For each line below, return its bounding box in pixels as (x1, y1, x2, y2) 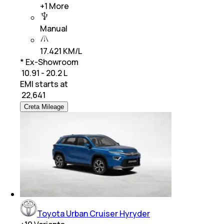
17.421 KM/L (40, 45, 82, 57)
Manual (40, 23, 67, 34)
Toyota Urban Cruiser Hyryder (37, 208, 150, 219)
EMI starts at (20, 78, 68, 90)
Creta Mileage (24, 103, 64, 111)
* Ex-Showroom (20, 56, 78, 68)
